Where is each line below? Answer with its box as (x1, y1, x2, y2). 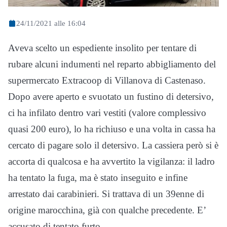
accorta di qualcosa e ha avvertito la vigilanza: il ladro (8, 156, 215, 167)
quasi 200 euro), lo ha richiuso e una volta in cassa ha (8, 124, 215, 135)
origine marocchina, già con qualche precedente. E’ (8, 205, 206, 216)
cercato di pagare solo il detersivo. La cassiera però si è (8, 140, 218, 151)
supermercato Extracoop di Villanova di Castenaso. (8, 75, 206, 86)
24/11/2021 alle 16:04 (16, 19, 86, 28)
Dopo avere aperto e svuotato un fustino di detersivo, (8, 91, 214, 102)
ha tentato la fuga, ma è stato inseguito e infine (8, 172, 187, 183)
